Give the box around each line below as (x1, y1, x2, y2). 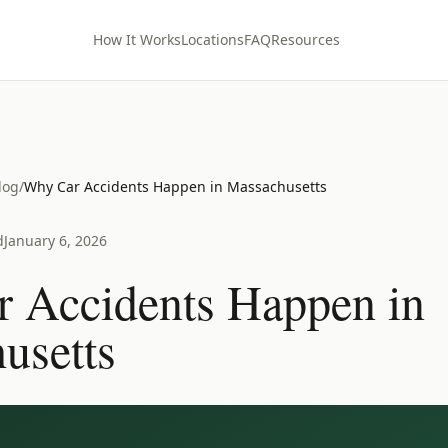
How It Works (92, 30, 181, 49)
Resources (270, 30, 340, 49)
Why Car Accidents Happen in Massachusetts (24, 177, 327, 196)
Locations (180, 30, 244, 49)
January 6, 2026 (4, 231, 107, 250)
